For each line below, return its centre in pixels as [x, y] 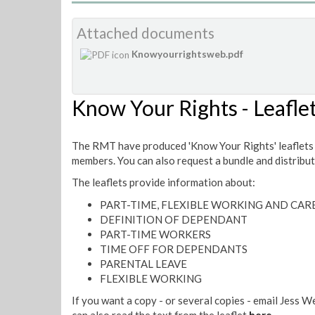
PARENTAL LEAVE [143, 263]
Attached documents [146, 32]
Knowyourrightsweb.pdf [187, 54]
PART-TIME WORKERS [155, 234]
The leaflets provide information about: [163, 182]
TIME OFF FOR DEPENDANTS [174, 249]
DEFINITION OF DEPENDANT [174, 219]
